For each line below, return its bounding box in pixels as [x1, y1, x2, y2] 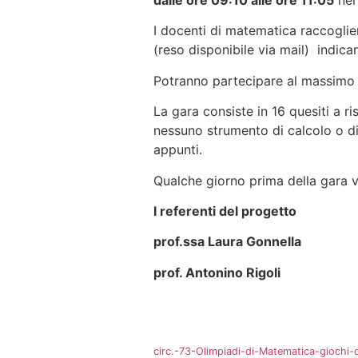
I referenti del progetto [153, 202, 296, 219]
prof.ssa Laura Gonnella [153, 233, 301, 250]
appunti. [153, 141, 202, 158]
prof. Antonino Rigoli [153, 264, 280, 280]
